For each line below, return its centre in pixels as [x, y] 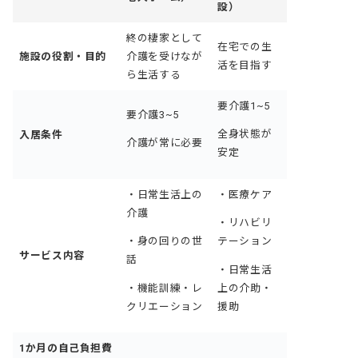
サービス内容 [52, 255]
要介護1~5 [244, 105]
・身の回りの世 [165, 241]
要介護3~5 [153, 114]
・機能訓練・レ [165, 288]
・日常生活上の [165, 194]
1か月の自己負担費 [66, 348]
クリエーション [165, 307]
